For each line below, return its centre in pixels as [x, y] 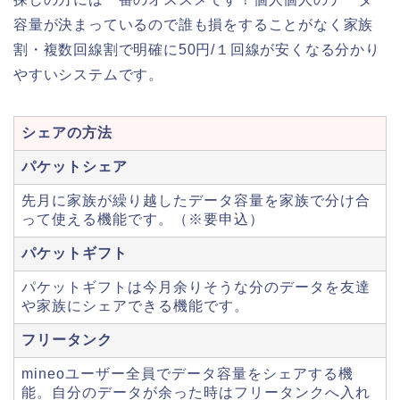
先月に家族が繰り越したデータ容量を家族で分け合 [196, 201]
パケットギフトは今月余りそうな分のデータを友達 [196, 287]
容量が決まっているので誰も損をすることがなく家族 [194, 25]
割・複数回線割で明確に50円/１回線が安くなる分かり [197, 50]
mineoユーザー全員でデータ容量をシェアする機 [187, 374]
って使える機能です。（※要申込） [143, 220]
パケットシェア [75, 167]
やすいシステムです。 [89, 75]
